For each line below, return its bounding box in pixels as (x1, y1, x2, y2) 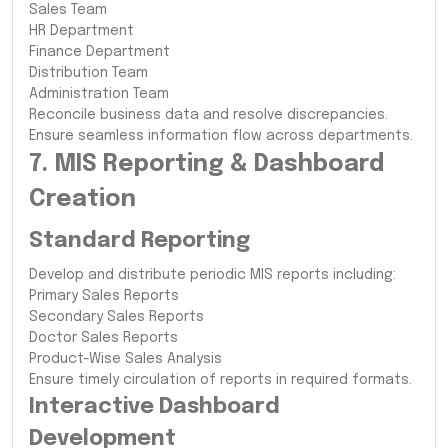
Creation (29, 186, 136, 212)
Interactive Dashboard (29, 395, 280, 418)
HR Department (29, 23, 134, 38)
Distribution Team (29, 65, 148, 80)
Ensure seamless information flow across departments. (29, 128, 413, 143)
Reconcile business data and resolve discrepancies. (29, 107, 388, 122)
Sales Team (29, 2, 107, 17)
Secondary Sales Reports (29, 309, 204, 324)
